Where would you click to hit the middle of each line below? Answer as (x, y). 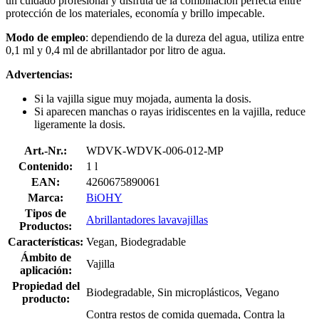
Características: (46, 241)
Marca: (46, 197)
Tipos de (46, 213)
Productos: (46, 226)
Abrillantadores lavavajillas (147, 219)
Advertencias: (39, 74)
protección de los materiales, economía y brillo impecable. (135, 13)
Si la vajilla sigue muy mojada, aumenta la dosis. (143, 98)
